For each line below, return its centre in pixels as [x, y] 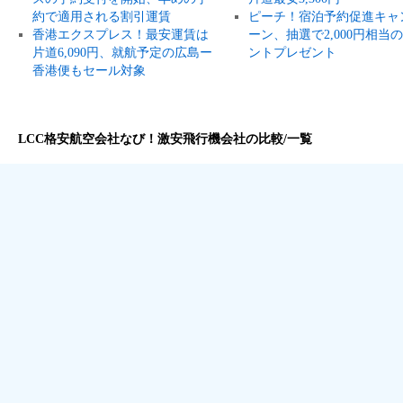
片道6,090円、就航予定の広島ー [122, 52]
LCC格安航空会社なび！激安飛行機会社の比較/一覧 [165, 139]
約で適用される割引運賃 [101, 16]
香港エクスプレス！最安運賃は [120, 34]
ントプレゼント [292, 52]
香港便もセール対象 [89, 70]
